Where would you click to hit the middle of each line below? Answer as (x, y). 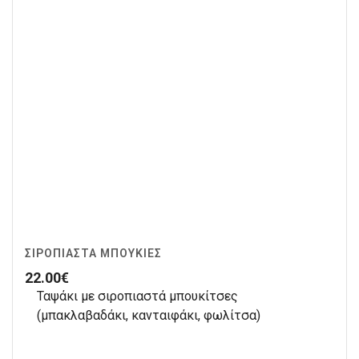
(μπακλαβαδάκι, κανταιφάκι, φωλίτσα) (149, 315)
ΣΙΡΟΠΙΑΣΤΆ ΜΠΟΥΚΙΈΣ (93, 253)
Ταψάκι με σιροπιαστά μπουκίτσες (137, 296)
